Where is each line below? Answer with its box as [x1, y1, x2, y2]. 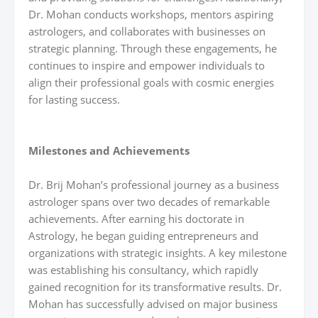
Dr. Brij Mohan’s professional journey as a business [28, 177, 279, 192]
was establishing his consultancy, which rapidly [28, 263, 258, 277]
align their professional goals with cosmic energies [28, 75, 274, 89]
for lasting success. [28, 92, 120, 106]
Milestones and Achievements [28, 143, 190, 158]
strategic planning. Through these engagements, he [28, 41, 277, 55]
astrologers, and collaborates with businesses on [28, 24, 265, 38]
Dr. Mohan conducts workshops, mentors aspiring [28, 7, 273, 21]
